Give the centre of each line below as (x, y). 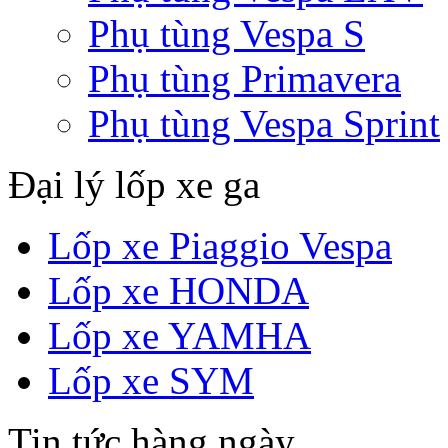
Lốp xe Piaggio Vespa (220, 245)
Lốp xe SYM (151, 380)
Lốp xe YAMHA (179, 335)
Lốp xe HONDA (178, 290)
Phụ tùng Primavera (244, 78)
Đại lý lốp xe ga (134, 184)
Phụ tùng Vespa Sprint (264, 123)
